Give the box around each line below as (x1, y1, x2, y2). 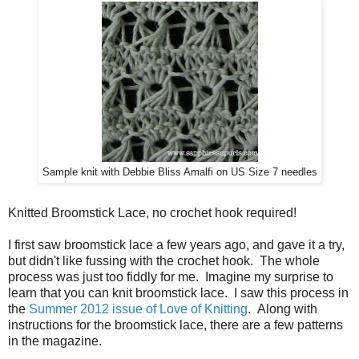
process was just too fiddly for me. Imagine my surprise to (8, 270, 333, 284)
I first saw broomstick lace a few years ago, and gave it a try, (8, 238, 345, 252)
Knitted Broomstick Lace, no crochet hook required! (8, 206, 303, 220)
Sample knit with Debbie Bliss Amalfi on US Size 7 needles (42, 166, 317, 178)
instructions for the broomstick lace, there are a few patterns (8, 318, 343, 333)
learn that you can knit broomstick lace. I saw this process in (8, 286, 349, 301)
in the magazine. (8, 334, 102, 349)
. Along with (248, 302, 317, 317)
